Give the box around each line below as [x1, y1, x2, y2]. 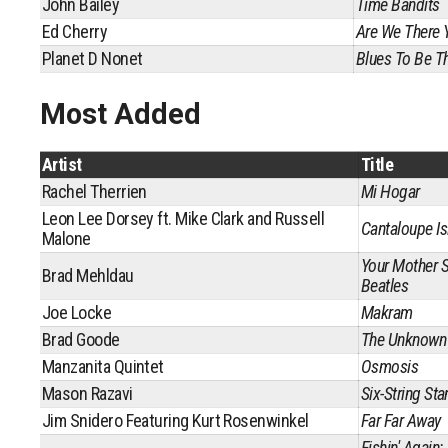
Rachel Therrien [42, 181, 147, 202]
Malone [42, 228, 91, 249]
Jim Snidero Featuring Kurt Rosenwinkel [42, 410, 309, 431]
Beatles [361, 275, 409, 296]
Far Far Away [361, 410, 441, 431]
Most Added [40, 97, 201, 131]
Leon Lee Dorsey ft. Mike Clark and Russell [42, 208, 325, 229]
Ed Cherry [42, 21, 108, 42]
